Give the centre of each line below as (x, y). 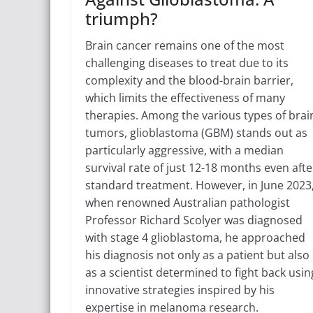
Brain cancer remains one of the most (185, 45)
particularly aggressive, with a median (184, 150)
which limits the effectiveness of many (185, 97)
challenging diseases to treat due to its (187, 63)
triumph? (122, 18)
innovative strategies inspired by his (180, 290)
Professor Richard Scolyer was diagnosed (194, 220)
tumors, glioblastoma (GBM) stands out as (196, 132)
